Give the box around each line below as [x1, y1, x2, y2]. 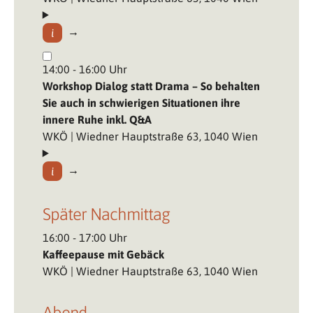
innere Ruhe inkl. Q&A [42, 112, 152, 126]
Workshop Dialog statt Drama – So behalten [42, 79, 260, 92]
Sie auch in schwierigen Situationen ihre [42, 96, 240, 109]
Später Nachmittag [42, 204, 170, 224]
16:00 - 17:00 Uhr [42, 231, 127, 244]
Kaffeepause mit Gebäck [42, 247, 164, 261]
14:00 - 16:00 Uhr [42, 62, 127, 75]
